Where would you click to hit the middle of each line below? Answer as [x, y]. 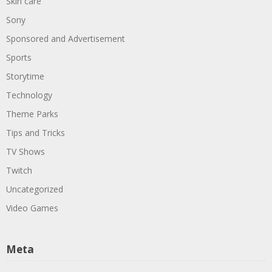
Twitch [19, 170]
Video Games [32, 208]
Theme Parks [32, 114]
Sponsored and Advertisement [66, 38]
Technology [29, 95]
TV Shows [25, 151]
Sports [19, 57]
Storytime [25, 76]
